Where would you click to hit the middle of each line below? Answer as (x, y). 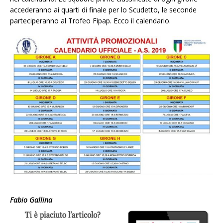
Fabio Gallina (31, 200)
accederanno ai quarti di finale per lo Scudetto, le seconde (103, 10)
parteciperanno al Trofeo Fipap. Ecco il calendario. (90, 21)
